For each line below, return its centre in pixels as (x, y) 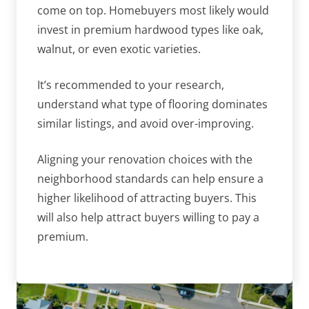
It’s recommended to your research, (131, 85)
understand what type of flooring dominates (152, 104)
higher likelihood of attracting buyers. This (147, 198)
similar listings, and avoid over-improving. (146, 124)
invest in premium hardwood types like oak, (150, 30)
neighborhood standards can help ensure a (150, 179)
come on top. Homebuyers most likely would (153, 11)
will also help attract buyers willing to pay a (148, 218)
